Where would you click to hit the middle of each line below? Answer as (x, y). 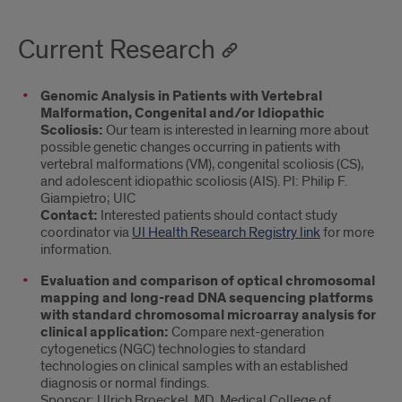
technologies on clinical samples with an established (194, 367)
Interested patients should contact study (218, 216)
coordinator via (86, 233)
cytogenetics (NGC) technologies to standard (173, 350)
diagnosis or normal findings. (125, 384)
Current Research (117, 51)
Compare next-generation (248, 332)
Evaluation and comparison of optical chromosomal (208, 282)
